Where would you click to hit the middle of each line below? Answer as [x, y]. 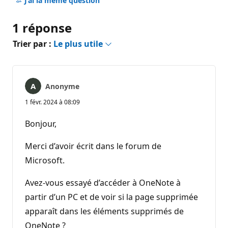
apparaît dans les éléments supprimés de [104, 211]
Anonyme [62, 86]
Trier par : [33, 44]
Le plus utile [79, 44]
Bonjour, [43, 123]
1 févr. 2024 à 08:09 [52, 102]
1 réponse [42, 27]
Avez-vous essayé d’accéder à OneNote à [103, 182]
